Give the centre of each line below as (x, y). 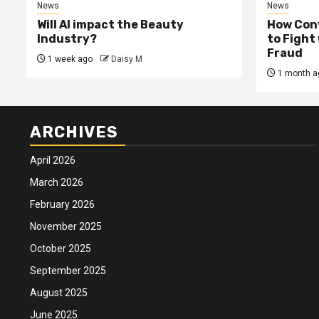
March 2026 (57, 182)
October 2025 (61, 248)
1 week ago (69, 59)
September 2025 (68, 270)
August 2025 (59, 292)
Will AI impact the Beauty (110, 24)
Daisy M (127, 59)
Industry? (67, 38)
